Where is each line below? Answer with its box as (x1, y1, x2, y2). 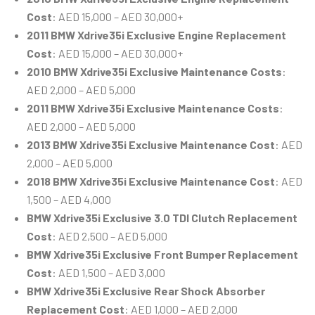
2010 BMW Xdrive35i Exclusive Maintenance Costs (27, 65, 282, 79)
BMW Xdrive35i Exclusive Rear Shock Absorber (27, 284, 265, 298)
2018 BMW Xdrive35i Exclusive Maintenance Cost (27, 174, 275, 188)
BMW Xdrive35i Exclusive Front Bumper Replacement (27, 247, 298, 262)
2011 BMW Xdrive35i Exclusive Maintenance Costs (27, 101, 279, 115)
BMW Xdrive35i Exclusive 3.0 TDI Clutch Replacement (27, 211, 297, 225)
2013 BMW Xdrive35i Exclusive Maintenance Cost (27, 138, 275, 152)
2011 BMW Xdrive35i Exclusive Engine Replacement (27, 28, 286, 42)
